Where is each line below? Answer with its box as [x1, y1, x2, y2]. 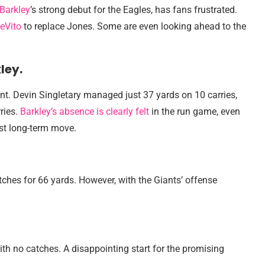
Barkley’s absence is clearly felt [20, 106, 149, 117]
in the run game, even [149, 106, 240, 117]
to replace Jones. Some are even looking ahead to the [21, 21, 246, 32]
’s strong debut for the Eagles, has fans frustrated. [30, 4, 237, 15]
